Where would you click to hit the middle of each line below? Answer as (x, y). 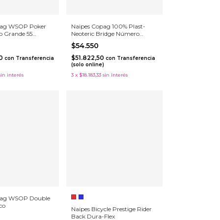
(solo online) (87, 64)
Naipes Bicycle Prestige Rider (111, 209)
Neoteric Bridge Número (105, 33)
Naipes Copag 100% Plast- (108, 26)
